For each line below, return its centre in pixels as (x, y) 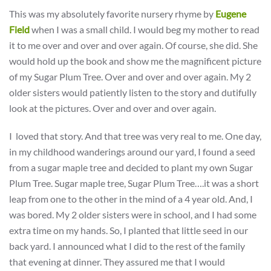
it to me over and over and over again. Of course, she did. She (133, 45)
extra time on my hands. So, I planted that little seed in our (129, 230)
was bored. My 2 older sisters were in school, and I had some (133, 214)
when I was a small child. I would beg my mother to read (145, 29)
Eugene (231, 14)
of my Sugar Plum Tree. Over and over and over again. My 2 (130, 77)
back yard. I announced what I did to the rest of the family (127, 246)
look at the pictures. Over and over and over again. (113, 108)
